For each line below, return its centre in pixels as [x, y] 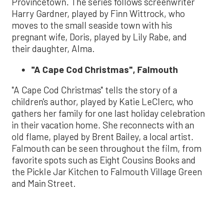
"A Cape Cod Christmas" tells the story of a [94, 90]
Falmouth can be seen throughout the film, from [107, 148]
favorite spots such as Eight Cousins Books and [104, 160]
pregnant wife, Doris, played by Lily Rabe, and [99, 36]
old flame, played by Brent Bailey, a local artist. [103, 136]
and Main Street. [44, 183]
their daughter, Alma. [53, 48]
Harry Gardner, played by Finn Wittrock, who [98, 13]
